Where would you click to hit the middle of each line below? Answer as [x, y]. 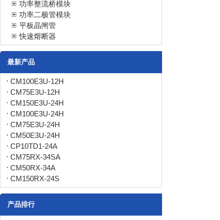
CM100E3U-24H [37, 114]
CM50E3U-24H [35, 136]
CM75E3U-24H [35, 125]
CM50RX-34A [33, 168]
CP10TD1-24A [34, 146]
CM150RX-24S [35, 179]
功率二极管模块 [45, 15]
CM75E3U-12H [35, 92]
